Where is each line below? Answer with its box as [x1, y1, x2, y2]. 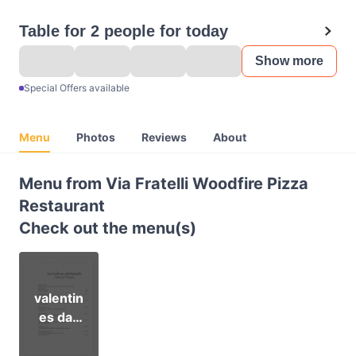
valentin [34, 290, 83, 306]
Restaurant [19, 196, 105, 215]
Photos [76, 130, 115, 144]
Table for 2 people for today [19, 22, 228, 40]
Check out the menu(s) [19, 219, 196, 238]
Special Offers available [24, 82, 130, 94]
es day [38, 309, 79, 325]
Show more [255, 54, 323, 68]
